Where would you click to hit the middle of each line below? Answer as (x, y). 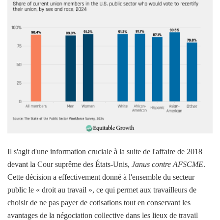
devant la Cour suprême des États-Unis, (69, 164)
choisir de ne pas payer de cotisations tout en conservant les (99, 202)
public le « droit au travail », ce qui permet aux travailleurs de (102, 190)
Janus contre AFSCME (167, 164)
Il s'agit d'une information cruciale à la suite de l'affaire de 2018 (105, 151)
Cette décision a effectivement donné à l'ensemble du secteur (101, 177)
